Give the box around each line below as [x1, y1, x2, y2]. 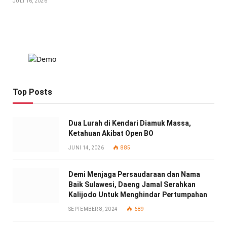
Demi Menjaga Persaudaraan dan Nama [68, 170, 200, 178]
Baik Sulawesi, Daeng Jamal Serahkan [68, 180, 196, 188]
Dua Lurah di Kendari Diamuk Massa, [68, 119, 191, 127]
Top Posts [13, 87, 52, 97]
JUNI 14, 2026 [68, 144, 104, 150]
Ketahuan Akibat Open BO [68, 129, 154, 137]
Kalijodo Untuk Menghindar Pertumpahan [68, 190, 207, 199]
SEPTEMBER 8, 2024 [68, 206, 118, 212]
